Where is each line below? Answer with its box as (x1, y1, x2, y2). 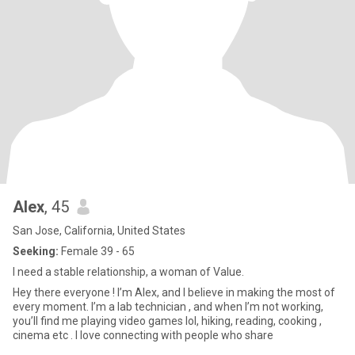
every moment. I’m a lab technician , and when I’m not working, (13, 300, 323, 313)
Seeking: (13, 245, 59, 258)
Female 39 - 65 (59, 245, 135, 258)
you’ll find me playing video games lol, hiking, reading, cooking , (13, 315, 201, 327)
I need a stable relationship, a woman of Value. (13, 265, 244, 278)
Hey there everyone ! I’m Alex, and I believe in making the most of (13, 286, 335, 299)
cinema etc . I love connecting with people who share (13, 329, 273, 342)
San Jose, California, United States (13, 224, 185, 237)
